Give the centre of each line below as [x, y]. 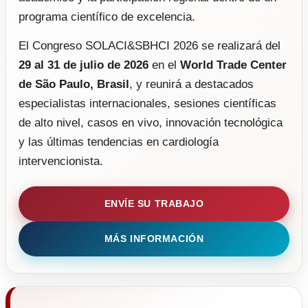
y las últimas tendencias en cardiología [119, 142]
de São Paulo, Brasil [74, 85]
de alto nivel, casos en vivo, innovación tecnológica [151, 123]
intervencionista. [61, 162]
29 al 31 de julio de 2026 [84, 65]
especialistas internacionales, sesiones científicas [147, 104]
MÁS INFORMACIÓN [154, 239]
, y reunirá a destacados [191, 85]
